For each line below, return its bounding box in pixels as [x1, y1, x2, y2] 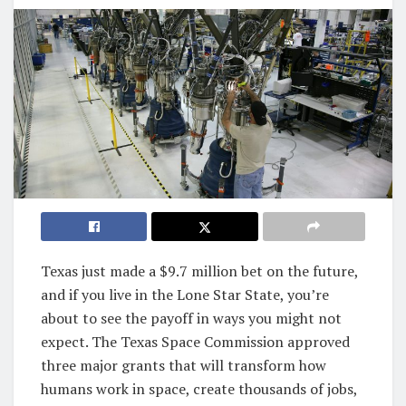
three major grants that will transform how [41, 354, 326, 375]
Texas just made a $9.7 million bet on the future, [41, 260, 358, 281]
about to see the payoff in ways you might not [41, 307, 342, 328]
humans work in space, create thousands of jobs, [41, 378, 357, 399]
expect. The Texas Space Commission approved [41, 331, 350, 352]
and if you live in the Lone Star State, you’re [41, 284, 329, 304]
